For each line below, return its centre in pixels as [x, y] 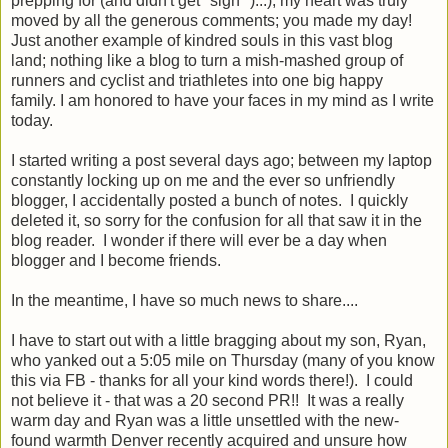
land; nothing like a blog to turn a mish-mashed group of [207, 60]
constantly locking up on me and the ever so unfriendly [203, 180]
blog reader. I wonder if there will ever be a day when [199, 240]
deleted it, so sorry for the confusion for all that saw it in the [216, 220]
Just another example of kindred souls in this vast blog [202, 40]
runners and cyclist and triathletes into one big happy [197, 80]
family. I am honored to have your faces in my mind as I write [222, 100]
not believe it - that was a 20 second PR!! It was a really [207, 400]
